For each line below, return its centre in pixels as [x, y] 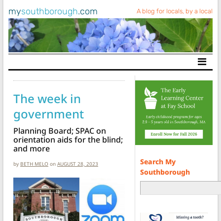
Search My [158, 161]
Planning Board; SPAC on [60, 130]
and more [32, 148]
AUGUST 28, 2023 [78, 164]
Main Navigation [55, 68]
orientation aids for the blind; [68, 139]
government [49, 113]
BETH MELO [34, 164]
